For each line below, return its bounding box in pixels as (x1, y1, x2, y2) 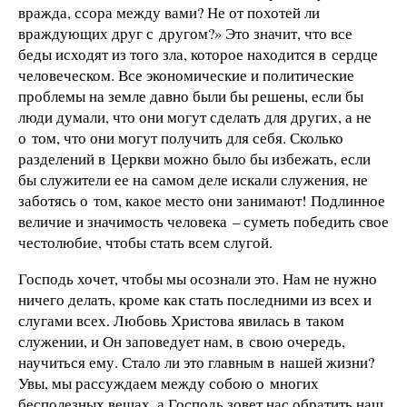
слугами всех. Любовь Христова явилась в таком (18, 310, 344, 332)
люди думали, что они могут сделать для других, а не (18, 106, 372, 128)
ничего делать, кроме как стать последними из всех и (18, 289, 372, 311)
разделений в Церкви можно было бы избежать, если (18, 148, 371, 170)
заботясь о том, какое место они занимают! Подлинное (18, 190, 385, 212)
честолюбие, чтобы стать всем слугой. (18, 232, 273, 253)
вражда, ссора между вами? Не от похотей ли (18, 2, 320, 24)
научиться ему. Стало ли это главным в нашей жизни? (18, 352, 374, 373)
